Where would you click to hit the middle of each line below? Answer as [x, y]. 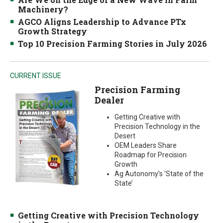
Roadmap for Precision [150, 155]
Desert [125, 136]
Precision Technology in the [157, 126]
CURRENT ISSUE [36, 76]
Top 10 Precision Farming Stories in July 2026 [112, 44]
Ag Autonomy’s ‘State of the [159, 174]
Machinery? [43, 9]
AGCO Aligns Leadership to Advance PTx [102, 22]
